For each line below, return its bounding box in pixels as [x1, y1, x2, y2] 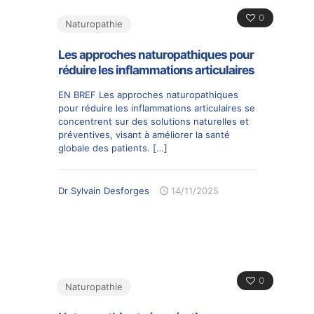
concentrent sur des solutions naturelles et [58, 116, 249, 127]
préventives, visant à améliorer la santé [58, 129, 230, 140]
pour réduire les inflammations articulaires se [58, 102, 255, 114]
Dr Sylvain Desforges [58, 185, 149, 196]
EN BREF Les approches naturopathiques [58, 89, 238, 100]
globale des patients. [58, 142, 150, 153]
